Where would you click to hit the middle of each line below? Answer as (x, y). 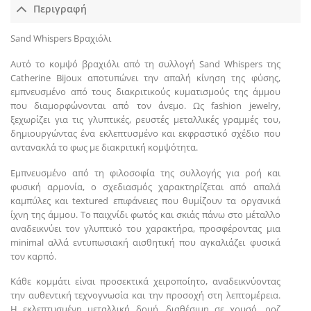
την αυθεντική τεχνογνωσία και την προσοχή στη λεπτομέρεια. (145, 295)
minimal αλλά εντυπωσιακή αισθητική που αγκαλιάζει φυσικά (145, 242)
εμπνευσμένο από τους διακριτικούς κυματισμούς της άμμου (145, 92)
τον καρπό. (33, 256)
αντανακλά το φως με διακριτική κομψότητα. (104, 148)
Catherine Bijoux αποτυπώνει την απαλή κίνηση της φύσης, (145, 78)
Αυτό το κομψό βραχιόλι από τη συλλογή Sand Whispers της (145, 64)
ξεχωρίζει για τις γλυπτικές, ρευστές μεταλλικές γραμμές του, (145, 120)
